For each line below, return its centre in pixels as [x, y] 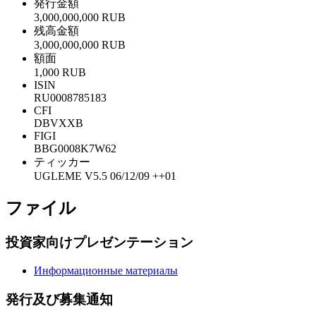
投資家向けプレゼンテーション [99, 242]
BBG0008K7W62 [75, 148]
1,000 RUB [60, 72]
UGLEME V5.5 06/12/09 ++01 [105, 176]
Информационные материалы [106, 271]
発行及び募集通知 [59, 299]
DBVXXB [59, 123]
